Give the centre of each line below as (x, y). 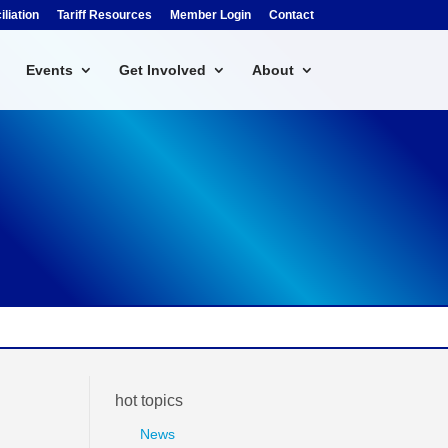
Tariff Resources (104, 15)
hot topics (149, 400)
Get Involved (162, 70)
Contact (291, 15)
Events (49, 70)
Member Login (210, 15)
